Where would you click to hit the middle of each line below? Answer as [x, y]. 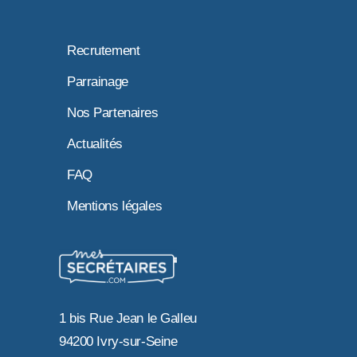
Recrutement [104, 50]
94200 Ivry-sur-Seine [118, 341]
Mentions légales [115, 206]
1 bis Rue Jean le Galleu [128, 318]
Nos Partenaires [113, 112]
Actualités [95, 143]
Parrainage [98, 81]
